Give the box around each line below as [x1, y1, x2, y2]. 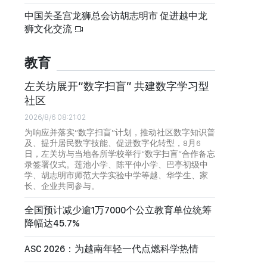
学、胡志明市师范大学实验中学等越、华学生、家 [24, 170, 208, 180]
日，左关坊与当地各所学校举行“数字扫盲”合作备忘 [24, 148, 215, 159]
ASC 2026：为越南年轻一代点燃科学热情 [24, 243, 198, 254]
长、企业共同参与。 [24, 181, 100, 191]
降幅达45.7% [24, 217, 80, 229]
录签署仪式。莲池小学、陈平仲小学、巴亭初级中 [24, 159, 208, 169]
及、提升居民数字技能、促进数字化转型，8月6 [24, 138, 201, 148]
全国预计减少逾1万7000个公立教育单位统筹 [24, 204, 212, 216]
